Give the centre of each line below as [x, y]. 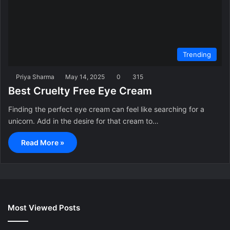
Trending [197, 54]
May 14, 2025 [85, 76]
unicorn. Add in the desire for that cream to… [83, 121]
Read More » [43, 142]
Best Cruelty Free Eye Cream [80, 91]
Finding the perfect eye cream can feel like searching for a [106, 109]
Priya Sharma [35, 76]
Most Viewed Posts [44, 207]
